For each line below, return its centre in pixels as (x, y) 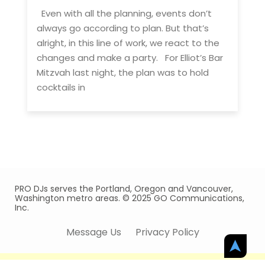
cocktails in (61, 87)
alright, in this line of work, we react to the (128, 43)
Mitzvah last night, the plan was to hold (123, 72)
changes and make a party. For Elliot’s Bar (130, 58)
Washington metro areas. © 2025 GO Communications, (130, 198)
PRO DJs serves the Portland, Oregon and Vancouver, (124, 189)
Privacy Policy (167, 232)
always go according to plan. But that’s (123, 28)
